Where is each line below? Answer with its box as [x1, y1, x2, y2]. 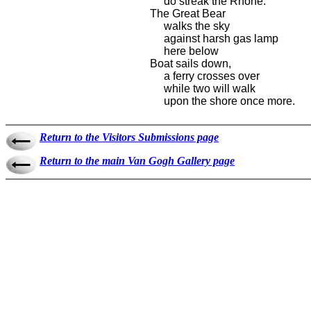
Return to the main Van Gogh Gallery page [40, 155, 235, 167]
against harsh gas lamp [149, 33, 278, 44]
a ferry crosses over [149, 70, 260, 82]
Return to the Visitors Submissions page [40, 131, 219, 143]
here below [149, 45, 219, 57]
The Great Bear [149, 8, 226, 19]
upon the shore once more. [149, 95, 295, 107]
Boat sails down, [149, 58, 231, 69]
